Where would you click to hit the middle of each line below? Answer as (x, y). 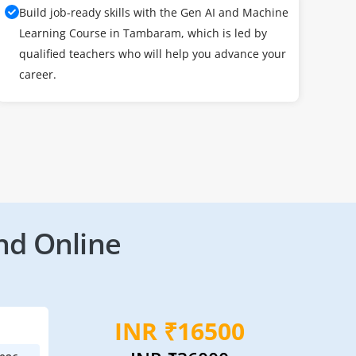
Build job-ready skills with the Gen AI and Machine (154, 12)
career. (38, 74)
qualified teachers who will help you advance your (153, 54)
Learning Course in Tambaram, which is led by (143, 33)
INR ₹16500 (180, 331)
